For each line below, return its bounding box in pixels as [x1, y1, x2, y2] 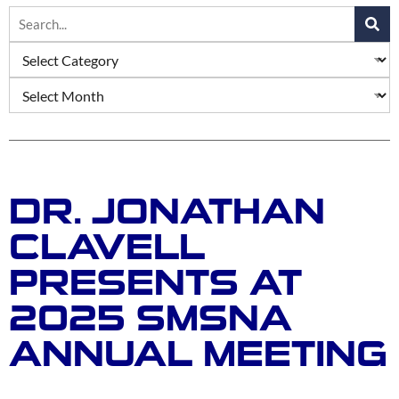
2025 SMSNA [9, 297, 292, 339]
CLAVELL [9, 226, 205, 268]
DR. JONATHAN [9, 191, 325, 232]
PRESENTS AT [9, 262, 302, 304]
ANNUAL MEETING [9, 333, 387, 375]
